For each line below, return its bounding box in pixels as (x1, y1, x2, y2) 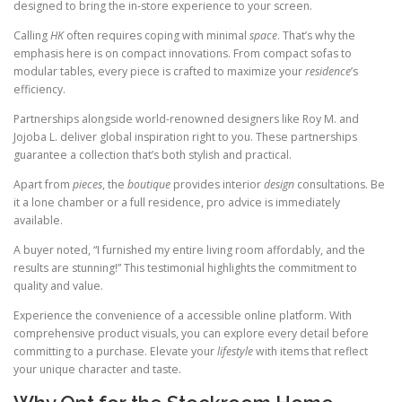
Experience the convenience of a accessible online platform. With (13, 308, 352, 324)
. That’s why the (277, 27, 355, 43)
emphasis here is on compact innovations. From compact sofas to (13, 45, 352, 61)
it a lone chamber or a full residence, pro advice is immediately (13, 195, 340, 211)
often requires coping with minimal (64, 27, 249, 43)
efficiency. (13, 81, 66, 97)
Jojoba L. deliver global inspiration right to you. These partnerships (13, 129, 357, 144)
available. (13, 213, 63, 229)
